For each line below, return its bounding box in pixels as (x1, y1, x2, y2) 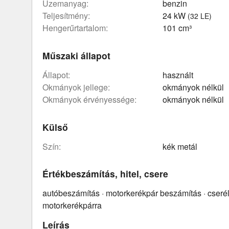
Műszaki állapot (42, 49, 110, 62)
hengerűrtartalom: (49, 22, 108, 34)
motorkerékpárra (42, 199, 102, 212)
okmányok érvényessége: (49, 93, 136, 105)
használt (163, 68, 194, 81)
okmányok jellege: (49, 81, 110, 93)
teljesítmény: (47, 10, 90, 22)
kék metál (163, 140, 198, 152)
